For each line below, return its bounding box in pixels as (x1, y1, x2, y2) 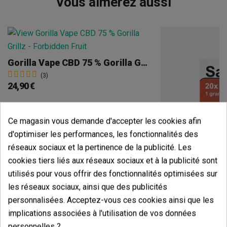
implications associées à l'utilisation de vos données (8, 208, 196, 218)
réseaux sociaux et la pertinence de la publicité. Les (8, 142, 192, 153)
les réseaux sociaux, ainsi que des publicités (8, 182, 167, 192)
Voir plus (63, 141, 95, 150)
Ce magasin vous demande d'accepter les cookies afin (8, 116, 201, 126)
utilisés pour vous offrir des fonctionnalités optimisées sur (8, 169, 217, 179)
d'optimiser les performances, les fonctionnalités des (8, 129, 198, 139)
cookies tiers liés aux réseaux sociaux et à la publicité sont (8, 156, 217, 166)
